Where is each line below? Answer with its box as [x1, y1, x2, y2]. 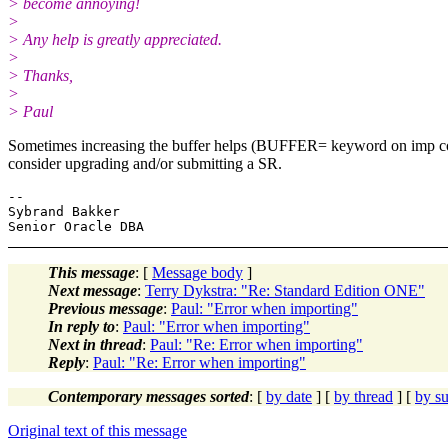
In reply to [48, 317, 115, 335]
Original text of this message [8, 421, 187, 439]
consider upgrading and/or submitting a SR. [8, 154, 282, 172]
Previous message [48, 299, 163, 317]
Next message [48, 281, 137, 299]
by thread [334, 387, 393, 405]
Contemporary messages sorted [48, 387, 249, 405]
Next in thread [48, 335, 142, 353]
